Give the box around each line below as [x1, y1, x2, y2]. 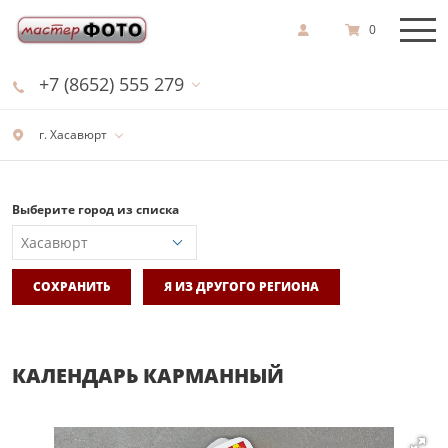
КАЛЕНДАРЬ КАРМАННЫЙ [12, 361, 284, 389]
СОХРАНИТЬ [33, 277, 110, 295]
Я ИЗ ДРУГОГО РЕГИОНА [164, 277, 319, 295]
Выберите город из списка [12, 201, 179, 218]
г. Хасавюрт [36, 126, 107, 143]
